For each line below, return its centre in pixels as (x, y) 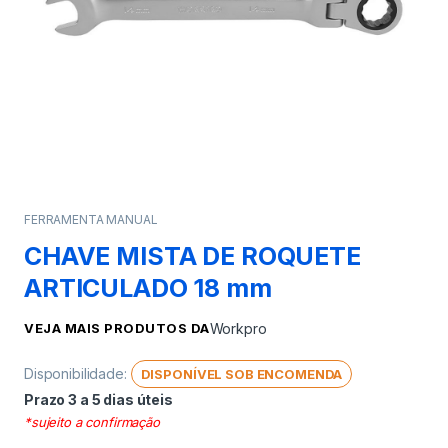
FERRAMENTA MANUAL (91, 219)
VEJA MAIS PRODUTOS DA (117, 327)
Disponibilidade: (77, 373)
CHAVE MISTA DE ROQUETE (192, 255)
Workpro (238, 328)
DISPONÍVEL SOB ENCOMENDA (241, 373)
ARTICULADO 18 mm (148, 287)
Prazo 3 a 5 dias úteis (98, 399)
